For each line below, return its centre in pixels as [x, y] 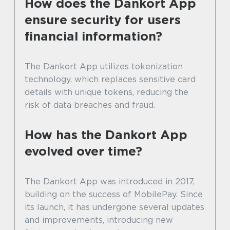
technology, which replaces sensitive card [110, 80]
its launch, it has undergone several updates [114, 207]
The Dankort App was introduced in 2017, [110, 182]
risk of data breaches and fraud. [90, 105]
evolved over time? [83, 151]
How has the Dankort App [106, 135]
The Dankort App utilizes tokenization [104, 67]
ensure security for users [103, 20]
